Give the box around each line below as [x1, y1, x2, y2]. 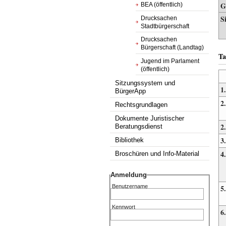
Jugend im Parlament [141, 57, 200, 65]
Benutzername [112, 183, 148, 190]
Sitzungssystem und [115, 79, 176, 87]
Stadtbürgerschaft [141, 22, 190, 30]
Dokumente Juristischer [115, 115, 185, 122]
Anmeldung [110, 171, 147, 179]
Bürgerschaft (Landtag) [141, 44, 204, 51]
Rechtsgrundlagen [115, 101, 168, 108]
